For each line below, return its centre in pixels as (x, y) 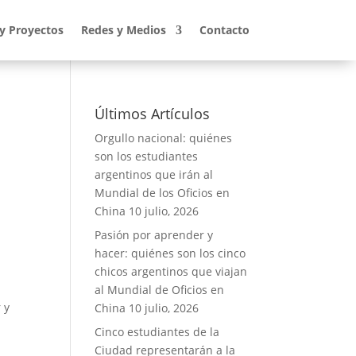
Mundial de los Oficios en (163, 193)
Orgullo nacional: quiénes (164, 138)
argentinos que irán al (154, 174)
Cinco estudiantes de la (157, 332)
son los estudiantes (147, 156)
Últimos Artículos (153, 114)
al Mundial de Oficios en (160, 290)
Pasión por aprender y (154, 235)
